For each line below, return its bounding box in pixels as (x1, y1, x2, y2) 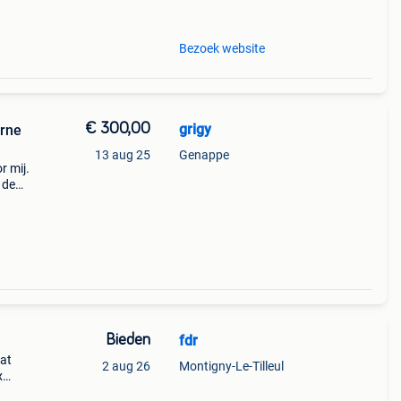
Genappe (178, 148, 229, 162)
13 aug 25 (94, 148, 150, 162)
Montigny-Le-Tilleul (178, 359, 284, 373)
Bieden (105, 332, 150, 348)
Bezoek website (178, 41, 265, 55)
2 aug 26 (101, 359, 150, 373)
